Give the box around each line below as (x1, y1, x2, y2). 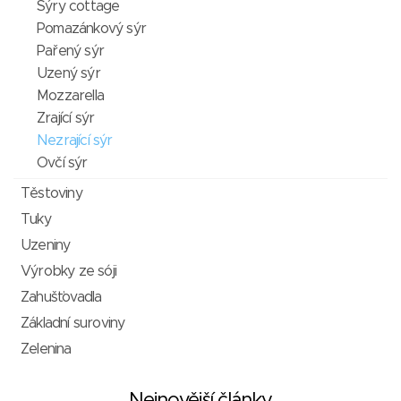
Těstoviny (21, 185, 82, 200)
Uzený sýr (37, 65, 100, 81)
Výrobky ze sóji (21, 263, 116, 278)
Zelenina (21, 341, 72, 356)
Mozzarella (37, 88, 104, 103)
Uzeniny (21, 237, 71, 252)
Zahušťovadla (21, 289, 102, 304)
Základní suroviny (21, 315, 125, 330)
